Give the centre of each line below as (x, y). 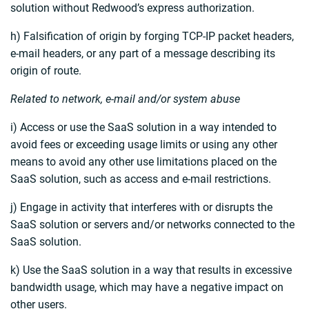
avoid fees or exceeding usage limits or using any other (144, 145)
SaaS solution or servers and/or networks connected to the (152, 225)
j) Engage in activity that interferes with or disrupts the (141, 208)
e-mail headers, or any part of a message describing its (143, 54)
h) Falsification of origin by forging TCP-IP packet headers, (152, 37)
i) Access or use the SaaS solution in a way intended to (143, 128)
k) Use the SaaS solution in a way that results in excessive (151, 270)
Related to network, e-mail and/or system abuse (125, 99)
